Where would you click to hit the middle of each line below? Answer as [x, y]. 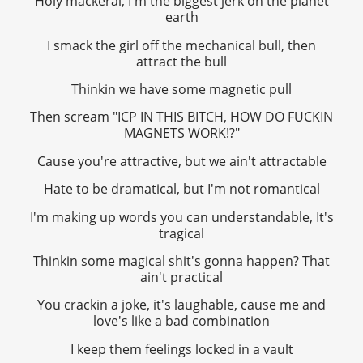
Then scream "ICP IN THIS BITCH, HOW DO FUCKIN [181, 117]
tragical [181, 233]
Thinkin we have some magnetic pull [181, 89]
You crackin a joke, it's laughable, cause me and [181, 305]
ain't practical [181, 277]
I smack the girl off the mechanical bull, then [181, 45]
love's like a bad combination [181, 321]
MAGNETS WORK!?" [181, 133]
